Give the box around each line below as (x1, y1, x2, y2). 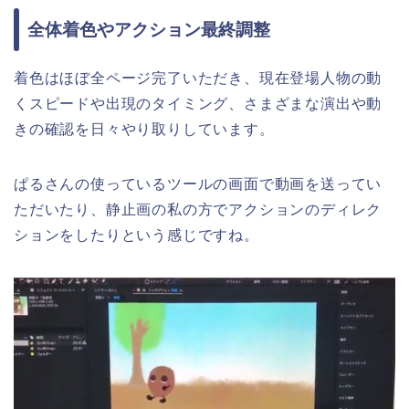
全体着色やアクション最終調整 (27, 19, 270, 39)
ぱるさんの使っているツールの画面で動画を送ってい (14, 175, 383, 192)
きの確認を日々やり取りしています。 (14, 121, 275, 137)
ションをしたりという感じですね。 (14, 226, 259, 243)
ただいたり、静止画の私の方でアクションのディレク (14, 201, 383, 217)
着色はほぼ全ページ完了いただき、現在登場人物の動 (14, 69, 383, 86)
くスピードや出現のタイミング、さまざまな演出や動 (14, 95, 383, 111)
